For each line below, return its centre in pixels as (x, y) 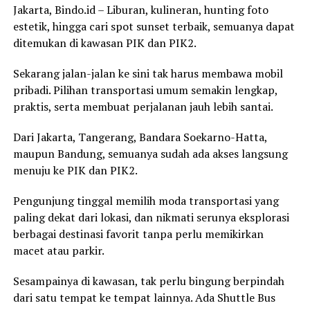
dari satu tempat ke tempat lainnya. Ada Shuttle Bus (144, 298)
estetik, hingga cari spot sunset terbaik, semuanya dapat (154, 27)
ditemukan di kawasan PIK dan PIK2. (104, 43)
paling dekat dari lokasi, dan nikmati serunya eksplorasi (151, 218)
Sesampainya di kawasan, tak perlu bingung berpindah (148, 281)
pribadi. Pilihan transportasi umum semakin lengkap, (145, 90)
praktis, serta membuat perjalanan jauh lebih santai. (143, 107)
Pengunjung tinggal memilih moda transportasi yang (146, 201)
